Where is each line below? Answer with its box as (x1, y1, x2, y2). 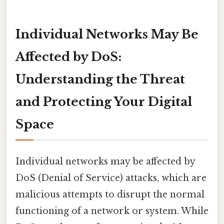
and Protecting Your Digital (15, 94, 192, 109)
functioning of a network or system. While (15, 205, 208, 216)
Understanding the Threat (15, 71, 185, 86)
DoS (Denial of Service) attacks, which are (15, 172, 206, 183)
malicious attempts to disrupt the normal (15, 188, 204, 200)
